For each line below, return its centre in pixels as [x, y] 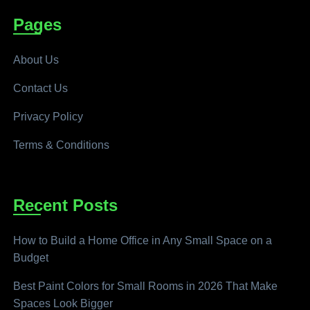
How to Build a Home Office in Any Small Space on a [143, 241]
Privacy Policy [48, 117]
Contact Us [41, 89]
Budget [31, 258]
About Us [36, 60]
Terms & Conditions [62, 145]
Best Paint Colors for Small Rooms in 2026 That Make [146, 286]
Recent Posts [66, 206]
